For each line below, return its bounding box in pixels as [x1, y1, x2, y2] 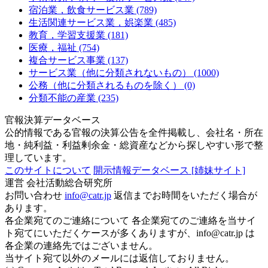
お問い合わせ [5, 190, 62, 200]
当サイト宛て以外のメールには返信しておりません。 [5, 252, 234, 263]
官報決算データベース [5, 114, 100, 125]
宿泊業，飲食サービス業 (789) [29, 4, 157, 15]
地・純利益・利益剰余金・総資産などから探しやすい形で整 [5, 139, 263, 150]
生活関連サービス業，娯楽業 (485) [29, 17, 176, 28]
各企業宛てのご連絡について [5, 215, 129, 226]
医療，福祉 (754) [29, 42, 99, 53]
